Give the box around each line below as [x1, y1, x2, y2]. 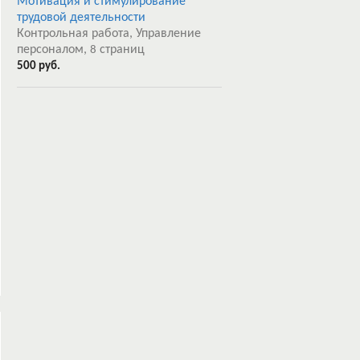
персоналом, [17, 43, 90, 56]
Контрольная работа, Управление [17, 27, 201, 40]
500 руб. [17, 60, 60, 72]
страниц [96, 43, 145, 56]
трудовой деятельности [17, 11, 145, 24]
